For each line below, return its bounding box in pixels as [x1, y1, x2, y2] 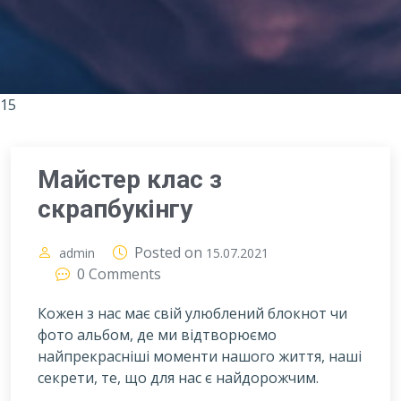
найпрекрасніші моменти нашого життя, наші [38, 346, 362, 366]
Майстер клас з [38, 164, 222, 194]
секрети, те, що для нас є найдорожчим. [38, 367, 319, 388]
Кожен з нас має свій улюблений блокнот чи [38, 303, 347, 323]
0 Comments [77, 263, 161, 284]
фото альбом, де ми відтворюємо [38, 324, 277, 345]
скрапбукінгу [38, 193, 192, 224]
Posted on [134, 242, 206, 262]
